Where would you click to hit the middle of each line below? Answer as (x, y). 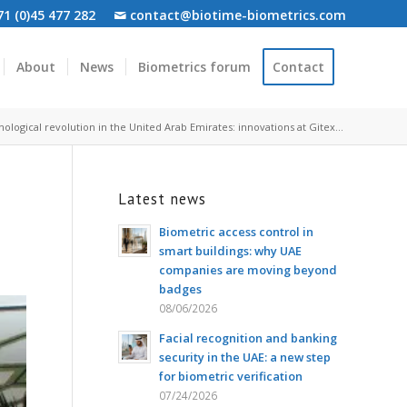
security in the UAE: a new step (244, 357)
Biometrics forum (194, 67)
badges (180, 289)
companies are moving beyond (248, 270)
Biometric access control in (236, 232)
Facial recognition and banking (248, 338)
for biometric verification (230, 376)
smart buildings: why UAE (230, 251)
